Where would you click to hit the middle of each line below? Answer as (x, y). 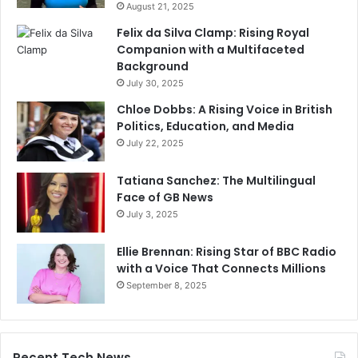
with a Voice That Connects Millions (221, 268)
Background (153, 66)
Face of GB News (165, 197)
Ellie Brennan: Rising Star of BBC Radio (227, 251)
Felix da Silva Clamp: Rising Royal (213, 32)
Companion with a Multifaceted (211, 49)
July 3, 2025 (152, 214)
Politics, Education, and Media (205, 126)
